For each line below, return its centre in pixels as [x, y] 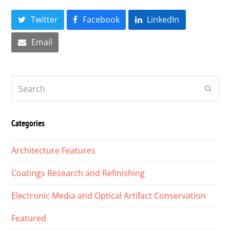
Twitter [44, 19]
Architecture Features [54, 150]
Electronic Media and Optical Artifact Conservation [109, 195]
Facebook [101, 19]
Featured [29, 218]
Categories [28, 123]
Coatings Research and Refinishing [78, 173]
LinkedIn [163, 19]
